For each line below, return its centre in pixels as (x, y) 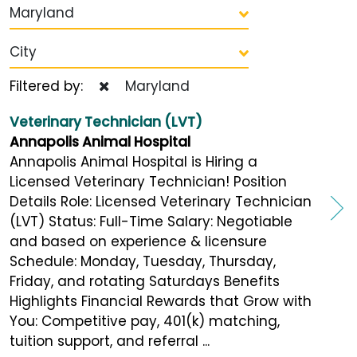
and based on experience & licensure (138, 241)
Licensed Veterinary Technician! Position (148, 181)
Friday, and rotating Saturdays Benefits (145, 281)
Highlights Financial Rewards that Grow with (161, 301)
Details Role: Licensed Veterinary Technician (161, 201)
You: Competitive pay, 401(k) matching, (145, 321)
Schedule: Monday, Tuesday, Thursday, (143, 261)
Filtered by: (54, 86)
